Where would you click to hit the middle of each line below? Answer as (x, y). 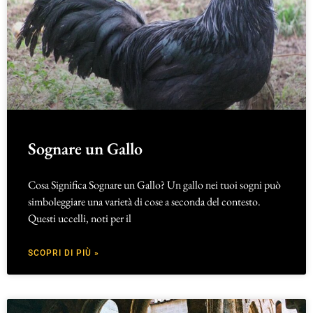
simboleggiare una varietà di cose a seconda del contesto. (144, 202)
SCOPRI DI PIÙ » (64, 253)
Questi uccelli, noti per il (80, 219)
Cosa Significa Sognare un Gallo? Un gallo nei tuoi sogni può (154, 185)
